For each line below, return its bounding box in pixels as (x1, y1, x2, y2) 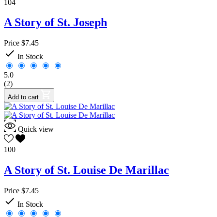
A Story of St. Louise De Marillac (4, 164, 169, 177)
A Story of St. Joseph (4, 16, 107, 29)
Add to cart (8, 93, 39, 101)
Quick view (18, 125, 54, 134)
